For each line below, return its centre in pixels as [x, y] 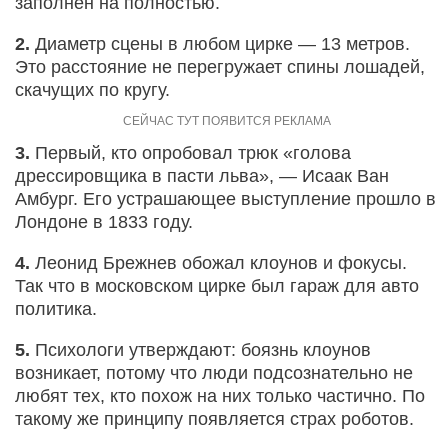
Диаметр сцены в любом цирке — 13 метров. [220, 43]
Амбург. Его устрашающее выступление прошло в [225, 198]
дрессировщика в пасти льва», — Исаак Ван [202, 175]
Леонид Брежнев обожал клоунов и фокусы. [218, 262]
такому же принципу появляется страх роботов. [214, 418]
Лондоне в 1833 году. [104, 221]
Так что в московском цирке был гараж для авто [217, 285]
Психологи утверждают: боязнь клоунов [200, 349]
